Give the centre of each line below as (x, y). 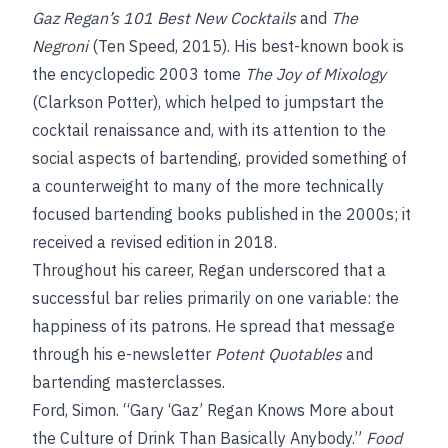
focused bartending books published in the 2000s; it (221, 214)
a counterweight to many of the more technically (208, 186)
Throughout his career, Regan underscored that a (209, 270)
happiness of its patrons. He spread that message (213, 326)
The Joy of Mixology (315, 74)
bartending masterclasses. (128, 382)
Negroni (60, 46)
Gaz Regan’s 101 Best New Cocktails (164, 18)
